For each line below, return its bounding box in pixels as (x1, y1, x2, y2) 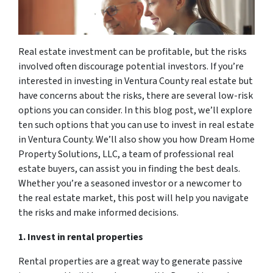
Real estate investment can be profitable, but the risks (18, 45, 247, 59)
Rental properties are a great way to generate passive (18, 255, 243, 269)
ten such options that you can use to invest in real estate (18, 118, 254, 132)
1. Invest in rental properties (18, 230, 143, 244)
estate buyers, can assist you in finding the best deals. (18, 162, 240, 176)
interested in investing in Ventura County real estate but (18, 74, 253, 88)
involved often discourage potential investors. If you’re (18, 60, 244, 74)
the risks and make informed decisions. (18, 206, 179, 220)
